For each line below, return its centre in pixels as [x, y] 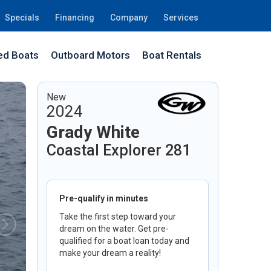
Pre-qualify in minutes [104, 198]
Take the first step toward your [118, 217]
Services [181, 18]
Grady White [93, 132]
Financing [75, 18]
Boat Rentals [172, 55]
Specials [22, 18]
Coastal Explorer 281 [119, 150]
